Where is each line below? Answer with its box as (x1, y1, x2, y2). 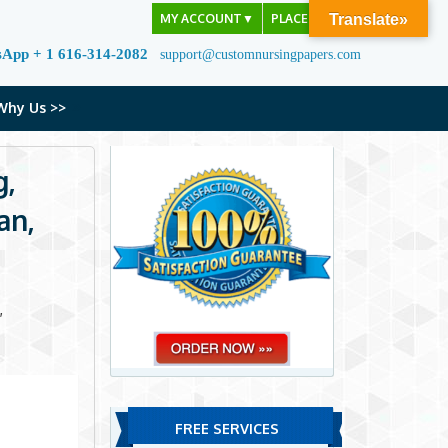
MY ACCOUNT (160, 11, 242, 26)
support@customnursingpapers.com (160, 47, 361, 62)
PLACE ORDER (271, 11, 353, 26)
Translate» (329, 11, 408, 28)
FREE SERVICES (174, 420, 279, 438)
